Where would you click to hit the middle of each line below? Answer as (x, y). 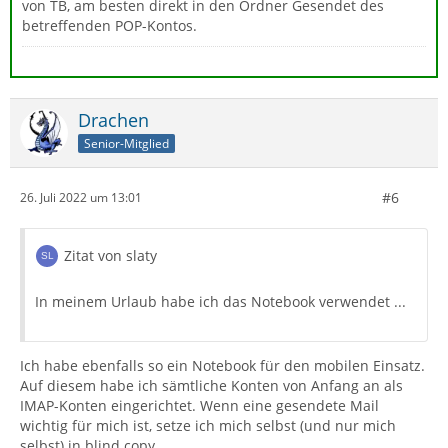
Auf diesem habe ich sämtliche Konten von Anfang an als (211, 385)
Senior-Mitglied (126, 143)
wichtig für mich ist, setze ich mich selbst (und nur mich (208, 425)
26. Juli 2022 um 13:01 (81, 198)
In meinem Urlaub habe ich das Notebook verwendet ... (220, 301)
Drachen (113, 119)
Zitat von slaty (110, 255)
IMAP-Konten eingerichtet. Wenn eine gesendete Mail (199, 405)
